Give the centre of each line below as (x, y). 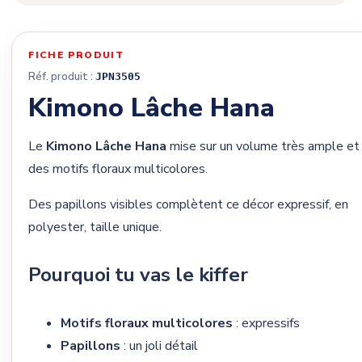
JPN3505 (118, 77)
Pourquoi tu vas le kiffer (138, 274)
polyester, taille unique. (95, 227)
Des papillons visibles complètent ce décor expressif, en (188, 204)
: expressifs (266, 323)
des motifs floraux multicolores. (118, 168)
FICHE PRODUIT (76, 55)
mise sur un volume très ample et (263, 146)
